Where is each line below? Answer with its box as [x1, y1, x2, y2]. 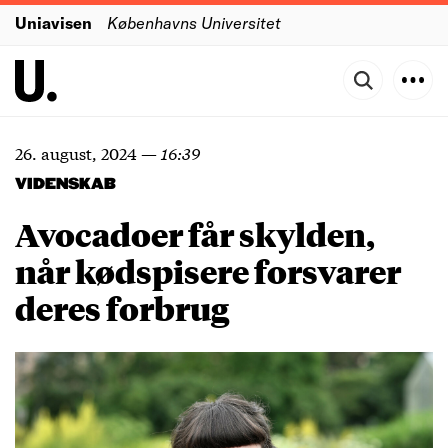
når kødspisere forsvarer [15, 250, 401, 292]
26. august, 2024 [15, 141, 137, 164]
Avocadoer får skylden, [15, 213, 375, 255]
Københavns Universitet [107, 12, 281, 32]
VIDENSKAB [15, 176, 116, 193]
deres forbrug [15, 287, 229, 329]
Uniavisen [15, 12, 92, 32]
